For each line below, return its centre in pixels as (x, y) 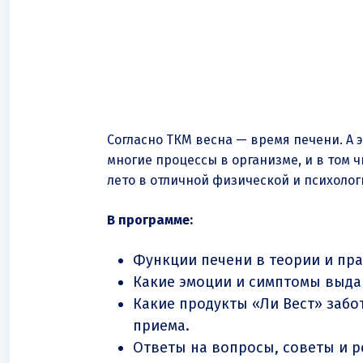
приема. (161, 326)
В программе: (150, 220)
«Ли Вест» (287, 304)
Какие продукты (192, 304)
